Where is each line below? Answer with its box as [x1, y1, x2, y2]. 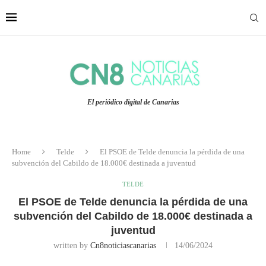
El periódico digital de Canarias [87, 98, 179, 107]
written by [53, 241, 90, 251]
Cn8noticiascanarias [90, 241, 156, 251]
